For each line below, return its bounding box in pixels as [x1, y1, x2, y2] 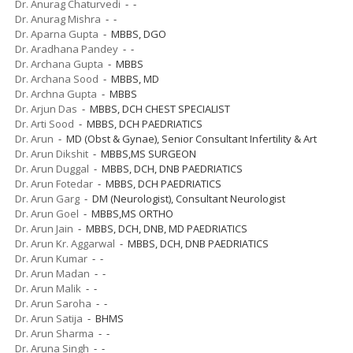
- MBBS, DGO [98, 26, 166, 41]
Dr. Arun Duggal [15, 161, 89, 176]
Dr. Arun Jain [15, 221, 73, 236]
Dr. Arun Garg [15, 191, 80, 206]
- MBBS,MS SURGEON [88, 146, 196, 161]
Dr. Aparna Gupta [15, 26, 98, 41]
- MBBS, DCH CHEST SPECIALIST [77, 101, 230, 116]
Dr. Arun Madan [15, 266, 90, 281]
